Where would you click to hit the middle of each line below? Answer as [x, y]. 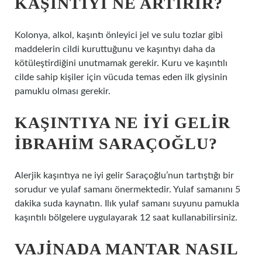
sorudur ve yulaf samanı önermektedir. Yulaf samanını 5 [127, 189]
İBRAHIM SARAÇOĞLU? [116, 144]
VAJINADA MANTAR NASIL [126, 249]
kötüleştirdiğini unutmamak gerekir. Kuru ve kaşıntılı [121, 63]
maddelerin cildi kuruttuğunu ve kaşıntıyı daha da [115, 49]
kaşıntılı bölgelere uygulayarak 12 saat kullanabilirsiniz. [126, 218]
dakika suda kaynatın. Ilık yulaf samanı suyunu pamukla [127, 204]
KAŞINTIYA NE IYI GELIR [123, 123]
